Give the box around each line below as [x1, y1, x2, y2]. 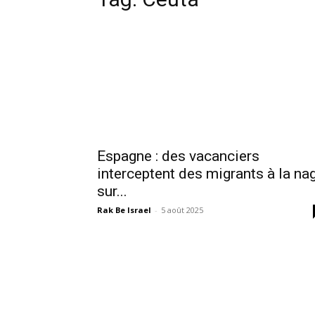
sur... [97, 183, 127, 200]
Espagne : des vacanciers [97, 148, 259, 165]
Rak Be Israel [97, 205, 151, 215]
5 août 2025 [161, 205, 203, 215]
